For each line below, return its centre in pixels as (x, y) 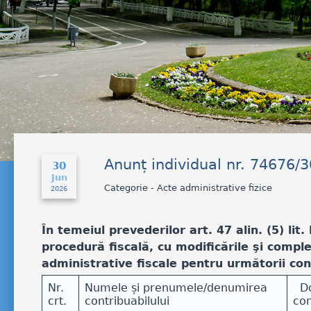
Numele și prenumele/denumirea (176, 288)
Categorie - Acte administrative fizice (188, 188)
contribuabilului (127, 301)
